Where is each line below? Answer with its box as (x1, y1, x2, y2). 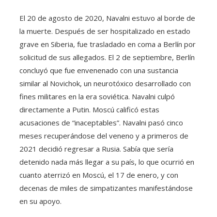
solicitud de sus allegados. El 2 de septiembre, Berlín (19, 52, 195, 62)
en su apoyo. (19, 196, 62, 206)
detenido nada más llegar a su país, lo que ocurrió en (19, 156, 194, 167)
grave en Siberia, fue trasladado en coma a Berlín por (19, 39, 196, 49)
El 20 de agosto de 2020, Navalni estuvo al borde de (19, 13, 195, 23)
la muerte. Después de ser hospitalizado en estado (19, 26, 190, 36)
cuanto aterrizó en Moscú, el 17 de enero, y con (19, 170, 178, 180)
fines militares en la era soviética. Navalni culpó (19, 91, 175, 101)
